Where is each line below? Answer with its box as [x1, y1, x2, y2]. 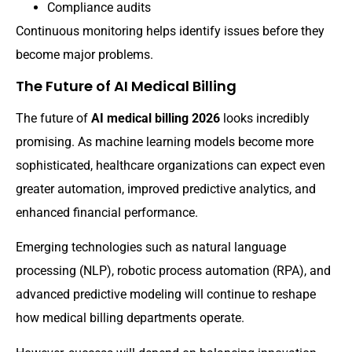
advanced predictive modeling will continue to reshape [16, 287, 316, 302]
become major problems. [16, 46, 153, 62]
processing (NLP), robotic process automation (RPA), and [16, 263, 331, 279]
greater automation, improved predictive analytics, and [16, 181, 316, 197]
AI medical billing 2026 [91, 111, 220, 126]
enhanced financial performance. [16, 205, 198, 221]
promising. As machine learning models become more [16, 134, 313, 150]
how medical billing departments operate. [16, 310, 244, 326]
